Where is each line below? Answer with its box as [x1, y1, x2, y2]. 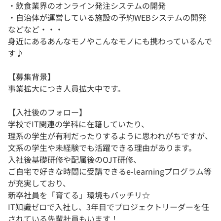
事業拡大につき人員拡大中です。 [8, 82, 125, 94]
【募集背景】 [8, 70, 55, 82]
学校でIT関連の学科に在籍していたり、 [8, 117, 149, 130]
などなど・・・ [8, 23, 63, 35]
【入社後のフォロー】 [8, 106, 87, 118]
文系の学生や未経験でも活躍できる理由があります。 [8, 141, 196, 153]
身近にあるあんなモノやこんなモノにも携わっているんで [8, 35, 212, 47]
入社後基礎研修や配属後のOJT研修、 [8, 153, 141, 165]
